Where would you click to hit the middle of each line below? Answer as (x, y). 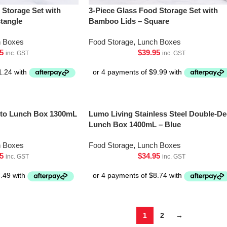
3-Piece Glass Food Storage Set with (153, 10)
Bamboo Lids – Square (129, 21)
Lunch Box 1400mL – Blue (135, 125)
